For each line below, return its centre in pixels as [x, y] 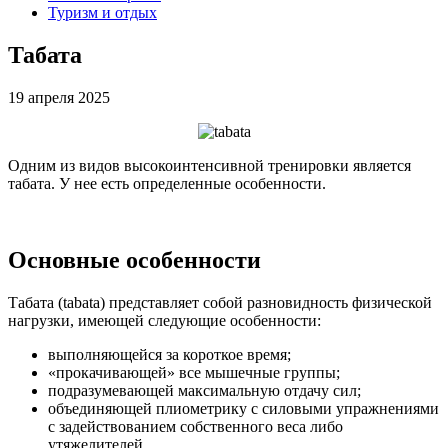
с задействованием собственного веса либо [195, 426]
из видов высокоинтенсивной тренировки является [233, 166]
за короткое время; [226, 354]
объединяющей [100, 408]
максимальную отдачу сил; [267, 390]
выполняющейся [105, 354]
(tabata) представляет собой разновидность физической [243, 302]
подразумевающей [111, 390]
